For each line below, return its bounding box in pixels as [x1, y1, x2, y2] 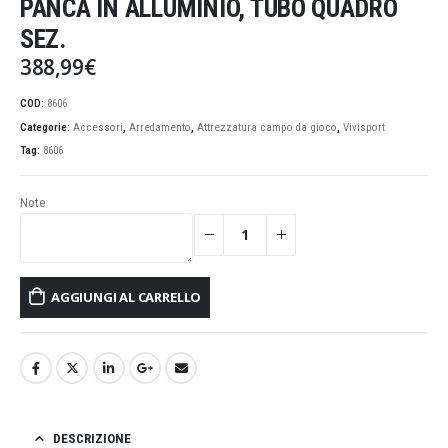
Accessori [73, 120, 123, 134]
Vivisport [343, 120, 385, 134]
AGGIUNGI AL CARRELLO [51, 288, 202, 307]
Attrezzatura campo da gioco [197, 120, 337, 134]
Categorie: [20, 120, 73, 134]
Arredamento [129, 120, 191, 134]
